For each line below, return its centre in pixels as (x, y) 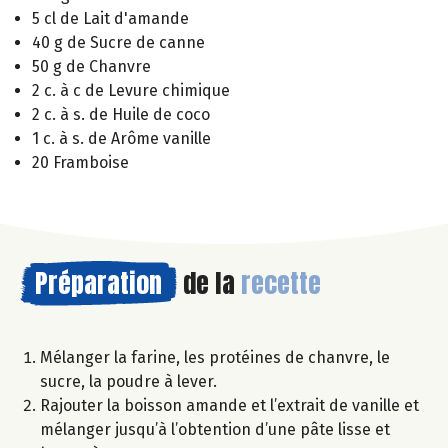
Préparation (98, 282)
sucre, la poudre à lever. (128, 381)
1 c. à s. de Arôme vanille (121, 138)
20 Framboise (80, 162)
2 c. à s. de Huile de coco (121, 114)
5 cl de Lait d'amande (110, 18)
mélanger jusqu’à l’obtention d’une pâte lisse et (215, 429)
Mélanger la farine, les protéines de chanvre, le (215, 357)
